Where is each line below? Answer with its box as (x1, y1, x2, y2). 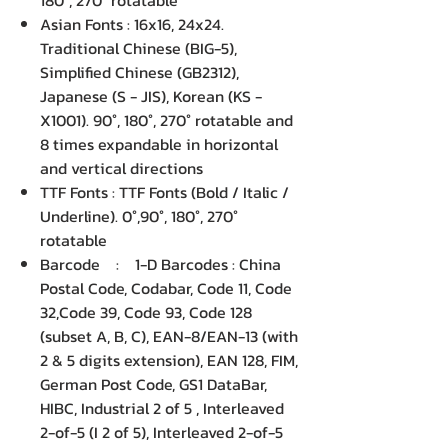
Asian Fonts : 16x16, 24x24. (40, 12, 224, 36)
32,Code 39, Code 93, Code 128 (40, 300, 252, 324)
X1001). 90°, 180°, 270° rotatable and (40, 108, 293, 132)
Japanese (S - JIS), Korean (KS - (40, 84, 262, 108)
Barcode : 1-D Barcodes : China (40, 252, 281, 276)
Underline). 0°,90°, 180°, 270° (40, 204, 238, 228)
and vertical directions (40, 156, 203, 180)
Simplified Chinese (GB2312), (40, 60, 239, 84)
